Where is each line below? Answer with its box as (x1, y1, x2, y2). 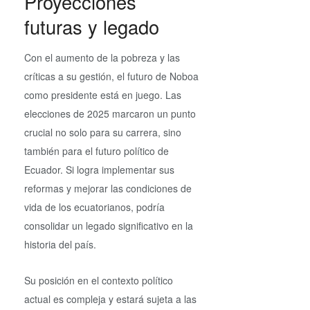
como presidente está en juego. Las (24, 88, 181, 102)
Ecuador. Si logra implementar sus (24, 163, 174, 177)
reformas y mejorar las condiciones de (24, 181, 192, 196)
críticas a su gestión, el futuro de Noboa (24, 69, 199, 84)
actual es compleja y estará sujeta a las (24, 291, 197, 306)
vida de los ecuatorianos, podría (24, 200, 165, 215)
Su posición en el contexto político (24, 273, 173, 287)
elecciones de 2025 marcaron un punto (24, 107, 196, 121)
